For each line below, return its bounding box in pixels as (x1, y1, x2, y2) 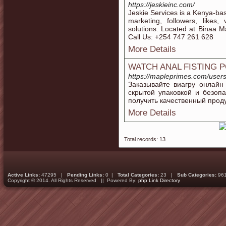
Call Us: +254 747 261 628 (128, 33, 213, 41)
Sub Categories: (177, 172, 216, 178)
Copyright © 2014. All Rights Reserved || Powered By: (8, 178, 138, 183)
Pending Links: (67, 172, 104, 178)
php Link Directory (138, 178, 180, 183)
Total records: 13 (124, 136, 165, 142)
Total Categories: (118, 172, 159, 178)
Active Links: (8, 172, 40, 178)
